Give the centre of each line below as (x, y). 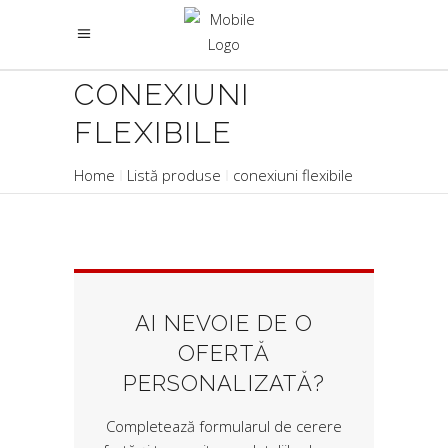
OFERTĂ (224, 353)
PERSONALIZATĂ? (224, 383)
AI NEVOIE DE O (224, 323)
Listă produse (174, 175)
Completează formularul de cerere (224, 426)
